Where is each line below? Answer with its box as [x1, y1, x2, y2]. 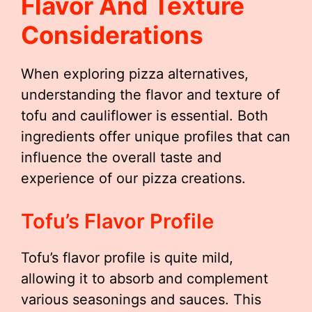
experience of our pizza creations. [21, 170, 246, 187]
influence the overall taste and [21, 149, 221, 166]
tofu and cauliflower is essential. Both [21, 107, 268, 125]
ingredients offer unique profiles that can [21, 128, 290, 146]
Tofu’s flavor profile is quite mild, [21, 249, 233, 267]
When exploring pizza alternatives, [21, 65, 249, 83]
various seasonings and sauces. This [21, 291, 261, 309]
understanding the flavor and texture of [21, 86, 280, 104]
